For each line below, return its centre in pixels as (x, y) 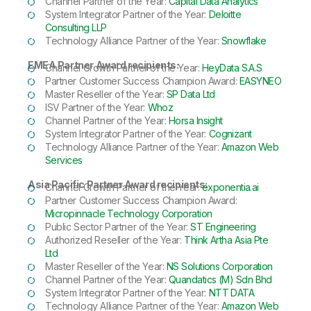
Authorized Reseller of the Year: (115, 240)
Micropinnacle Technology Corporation (129, 213)
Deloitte (225, 14)
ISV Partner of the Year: (96, 107)
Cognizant (230, 134)
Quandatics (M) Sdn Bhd (220, 279)
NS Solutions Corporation (219, 266)
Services (64, 160)
